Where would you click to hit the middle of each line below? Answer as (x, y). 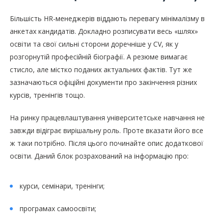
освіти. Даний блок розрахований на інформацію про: (99, 156)
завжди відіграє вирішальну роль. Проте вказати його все (107, 131)
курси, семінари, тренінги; (62, 186)
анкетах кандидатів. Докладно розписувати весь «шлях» (104, 31)
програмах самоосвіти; (58, 209)
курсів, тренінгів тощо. (47, 95)
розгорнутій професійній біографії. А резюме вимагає (99, 57)
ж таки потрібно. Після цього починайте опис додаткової (107, 143)
